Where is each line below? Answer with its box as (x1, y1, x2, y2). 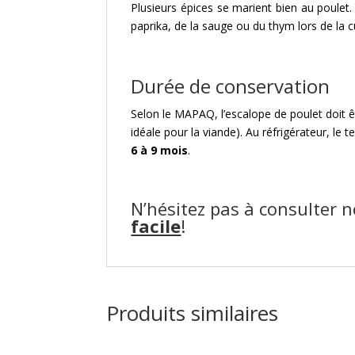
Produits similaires (106, 298, 279, 327)
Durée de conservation (131, 72, 330, 99)
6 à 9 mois (131, 142, 189, 158)
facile (131, 213, 181, 238)
